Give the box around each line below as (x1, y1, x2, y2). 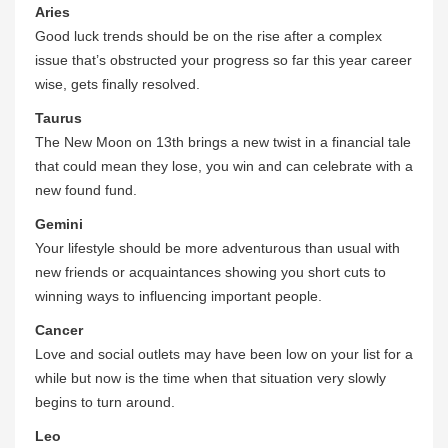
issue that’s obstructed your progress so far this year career (35, 52, 412, 69)
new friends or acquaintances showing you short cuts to (35, 264, 386, 281)
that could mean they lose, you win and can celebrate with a (35, 158, 413, 175)
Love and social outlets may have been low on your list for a (35, 346, 413, 363)
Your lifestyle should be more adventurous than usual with (35, 240, 400, 257)
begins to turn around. (35, 394, 175, 411)
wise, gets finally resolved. (35, 76, 200, 93)
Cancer (35, 322, 83, 339)
